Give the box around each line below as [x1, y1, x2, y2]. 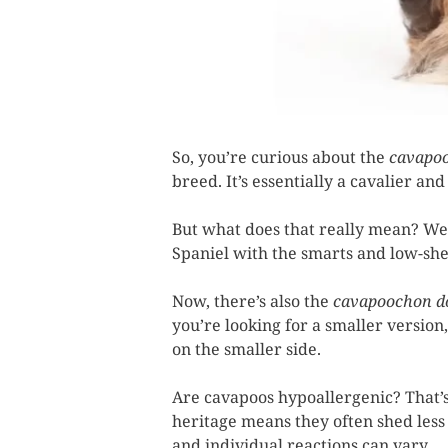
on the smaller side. [172, 338, 321, 361]
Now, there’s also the [172, 290, 333, 313]
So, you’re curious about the [172, 146, 389, 169]
